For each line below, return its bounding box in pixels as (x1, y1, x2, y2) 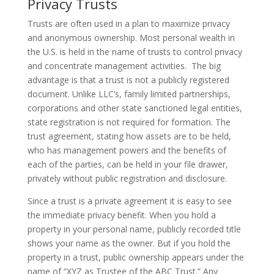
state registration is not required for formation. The (27, 116, 231, 128)
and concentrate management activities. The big (27, 60, 221, 72)
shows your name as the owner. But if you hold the (27, 237, 231, 249)
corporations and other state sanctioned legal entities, (27, 102, 242, 114)
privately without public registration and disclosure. (27, 172, 227, 184)
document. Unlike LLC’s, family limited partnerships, (27, 88, 231, 100)
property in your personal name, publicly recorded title (27, 223, 241, 235)
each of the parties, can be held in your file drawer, (27, 158, 228, 170)
